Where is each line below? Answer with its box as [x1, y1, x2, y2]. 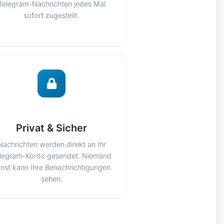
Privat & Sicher [16, 122, 87, 134]
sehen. [40, 174, 62, 183]
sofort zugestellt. [23, 11, 80, 19]
